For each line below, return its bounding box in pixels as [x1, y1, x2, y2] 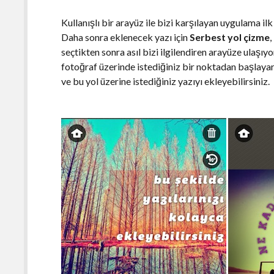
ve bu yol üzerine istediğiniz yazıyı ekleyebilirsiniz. [61, 75, 270, 87]
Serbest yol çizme [190, 31, 270, 43]
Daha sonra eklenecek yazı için [61, 31, 190, 43]
